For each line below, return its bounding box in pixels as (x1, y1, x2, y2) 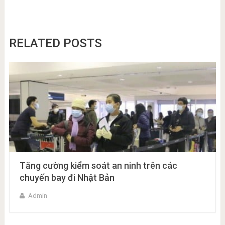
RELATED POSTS (9, 36, 102, 50)
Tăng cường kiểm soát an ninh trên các (19, 160, 177, 171)
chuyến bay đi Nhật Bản (19, 172, 115, 183)
